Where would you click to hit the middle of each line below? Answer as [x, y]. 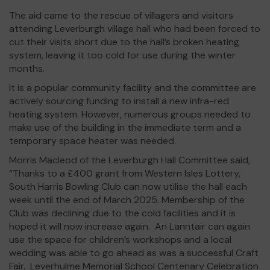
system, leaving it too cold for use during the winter [122, 55]
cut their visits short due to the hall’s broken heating [124, 42]
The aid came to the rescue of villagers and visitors [121, 15]
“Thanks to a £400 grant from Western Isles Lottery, [125, 173]
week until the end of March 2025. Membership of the [127, 200]
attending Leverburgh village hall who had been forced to [135, 29]
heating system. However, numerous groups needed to [130, 114]
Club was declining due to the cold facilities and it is [122, 213]
